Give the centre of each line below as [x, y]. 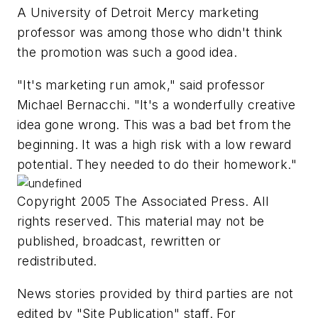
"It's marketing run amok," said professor [141, 84]
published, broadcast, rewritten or [119, 241]
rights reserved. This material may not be [141, 221]
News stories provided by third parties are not [155, 293]
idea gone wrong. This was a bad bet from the [154, 124]
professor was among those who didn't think [150, 33]
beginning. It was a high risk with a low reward [154, 144]
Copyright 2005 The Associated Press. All [143, 201]
